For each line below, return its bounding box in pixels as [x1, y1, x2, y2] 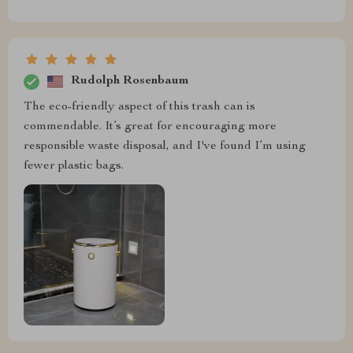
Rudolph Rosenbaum [71, 75, 189, 88]
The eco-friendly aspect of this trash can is [24, 100, 255, 113]
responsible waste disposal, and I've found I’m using [24, 139, 306, 153]
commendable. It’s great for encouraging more [24, 120, 277, 133]
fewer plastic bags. [24, 159, 124, 173]
